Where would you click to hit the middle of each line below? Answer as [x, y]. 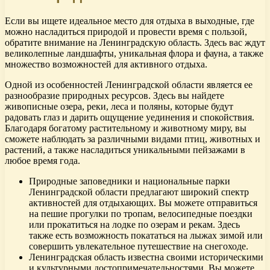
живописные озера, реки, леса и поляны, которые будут [119, 107]
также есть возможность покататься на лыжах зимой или [146, 236]
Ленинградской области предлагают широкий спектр [139, 192]
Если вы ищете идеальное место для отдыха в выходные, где [130, 21]
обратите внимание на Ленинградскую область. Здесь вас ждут [135, 43]
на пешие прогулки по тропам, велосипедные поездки [141, 214]
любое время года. [42, 161]
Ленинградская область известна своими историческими [146, 257]
